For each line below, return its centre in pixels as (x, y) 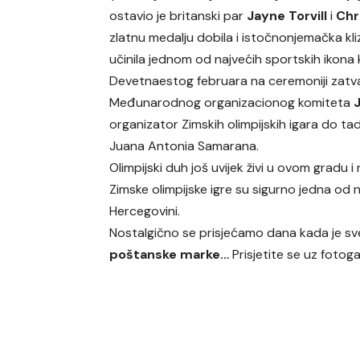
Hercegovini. (145, 211)
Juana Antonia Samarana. (184, 146)
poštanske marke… (170, 255)
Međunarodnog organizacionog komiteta (230, 103)
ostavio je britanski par (178, 16)
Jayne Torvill (287, 16)
